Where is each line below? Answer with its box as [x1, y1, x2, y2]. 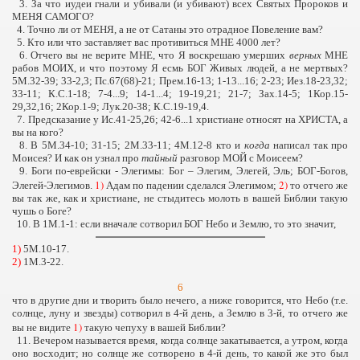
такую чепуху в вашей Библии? [82, 321, 226, 333]
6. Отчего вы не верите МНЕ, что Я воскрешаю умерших [12, 49, 289, 61]
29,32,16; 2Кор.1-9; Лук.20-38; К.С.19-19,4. [12, 100, 209, 112]
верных [288, 49, 321, 61]
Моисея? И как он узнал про [12, 152, 141, 164]
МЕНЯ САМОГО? [12, 10, 94, 22]
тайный [141, 152, 180, 164]
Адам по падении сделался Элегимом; [104, 179, 279, 191]
